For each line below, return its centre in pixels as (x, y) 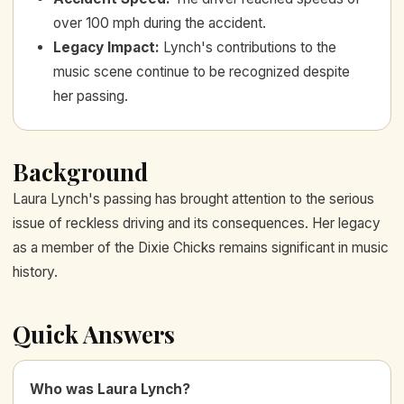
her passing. (91, 96)
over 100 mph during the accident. (160, 23)
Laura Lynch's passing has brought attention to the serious (193, 199)
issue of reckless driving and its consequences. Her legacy (197, 224)
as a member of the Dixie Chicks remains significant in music (201, 248)
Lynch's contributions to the (250, 48)
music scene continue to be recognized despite (202, 72)
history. (35, 272)
